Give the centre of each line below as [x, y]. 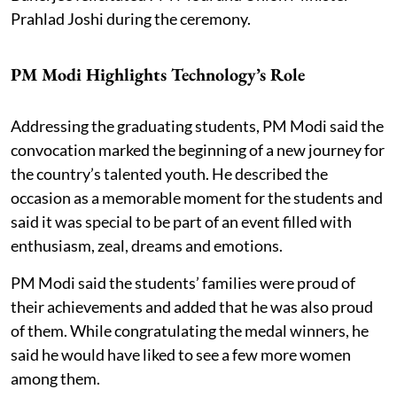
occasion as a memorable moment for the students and [197, 197]
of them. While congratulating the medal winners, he [190, 330]
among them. [55, 378]
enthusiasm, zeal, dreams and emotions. [147, 245]
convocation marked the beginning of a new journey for [198, 149]
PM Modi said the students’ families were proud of [183, 282]
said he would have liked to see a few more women [181, 354]
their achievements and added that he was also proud [192, 306]
